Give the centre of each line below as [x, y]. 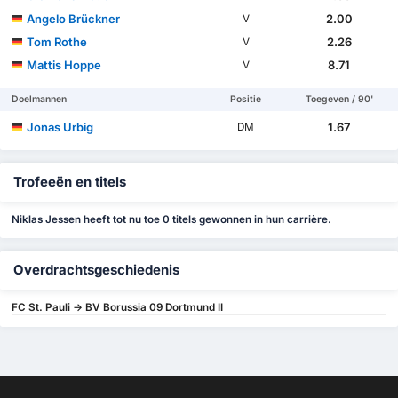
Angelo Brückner [74, 19]
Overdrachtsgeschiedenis [96, 270]
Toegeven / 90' [339, 99]
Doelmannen [40, 99]
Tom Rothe [57, 42]
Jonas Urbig [60, 127]
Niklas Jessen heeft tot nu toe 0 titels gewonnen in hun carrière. [172, 219]
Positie [246, 99]
